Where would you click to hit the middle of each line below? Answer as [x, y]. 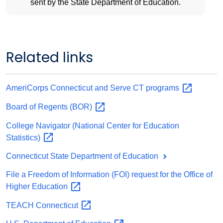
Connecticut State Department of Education [83, 156]
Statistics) [24, 137]
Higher [19, 186]
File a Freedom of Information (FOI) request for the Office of [109, 174]
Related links [50, 58]
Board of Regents [38, 107]
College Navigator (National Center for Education [93, 125]
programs [164, 88]
